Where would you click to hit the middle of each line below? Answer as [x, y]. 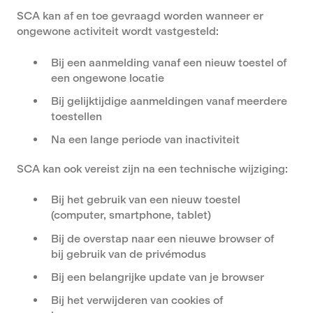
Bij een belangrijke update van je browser [158, 277]
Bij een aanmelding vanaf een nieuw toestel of [169, 62]
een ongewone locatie [108, 78]
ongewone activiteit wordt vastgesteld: [118, 31]
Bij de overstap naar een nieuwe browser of [162, 238]
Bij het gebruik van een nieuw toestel [146, 200]
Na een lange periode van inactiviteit [145, 139]
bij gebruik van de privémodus [129, 254]
